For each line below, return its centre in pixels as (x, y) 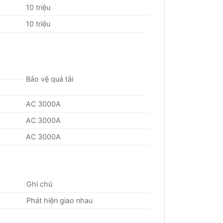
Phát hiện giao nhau (60, 200)
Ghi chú (40, 184)
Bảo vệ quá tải (50, 79)
